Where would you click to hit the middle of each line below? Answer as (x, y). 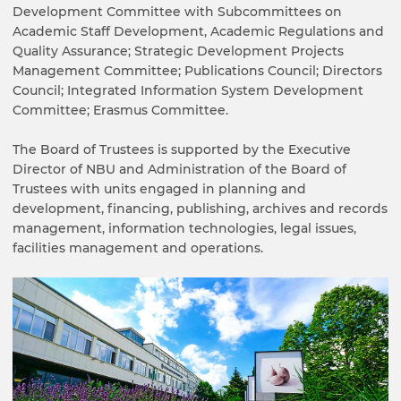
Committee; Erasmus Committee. (120, 111)
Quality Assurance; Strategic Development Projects (178, 51)
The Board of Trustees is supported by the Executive (182, 150)
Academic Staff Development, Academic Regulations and (198, 32)
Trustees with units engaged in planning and (159, 189)
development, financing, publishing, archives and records (200, 209)
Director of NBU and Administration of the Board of (179, 170)
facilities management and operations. (140, 248)
